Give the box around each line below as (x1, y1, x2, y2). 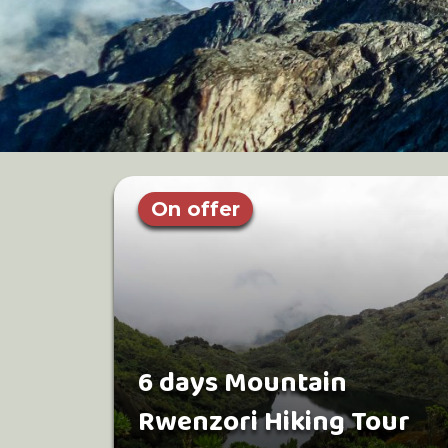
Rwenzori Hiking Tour (138, 400, 410, 445)
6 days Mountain (138, 361, 347, 406)
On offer (151, 197, 240, 221)
